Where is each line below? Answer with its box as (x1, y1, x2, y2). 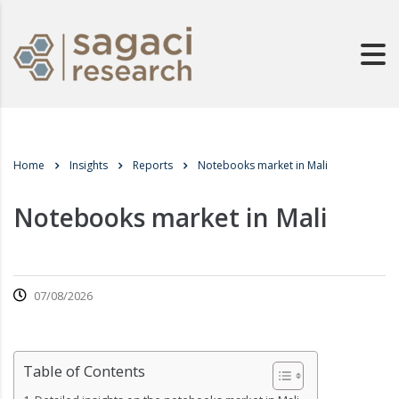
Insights (69, 158, 108, 173)
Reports (133, 158, 173, 173)
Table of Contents (23, 361, 145, 381)
